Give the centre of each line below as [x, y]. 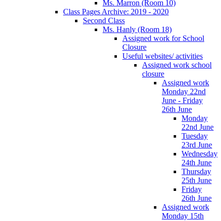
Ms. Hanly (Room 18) [137, 29]
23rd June [197, 145]
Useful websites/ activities [163, 56]
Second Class [104, 20]
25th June [197, 180]
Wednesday [200, 153]
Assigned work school [177, 65]
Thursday [196, 171]
